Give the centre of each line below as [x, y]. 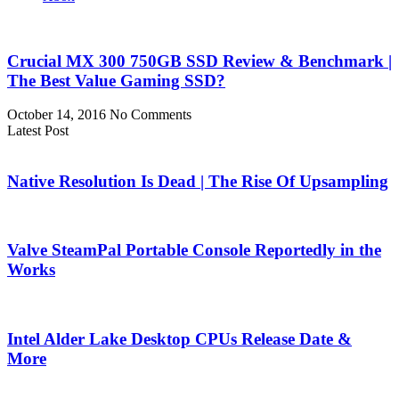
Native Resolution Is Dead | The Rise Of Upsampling [198, 181]
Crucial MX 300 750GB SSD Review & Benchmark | [199, 61]
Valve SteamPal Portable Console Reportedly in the [194, 250]
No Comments [151, 115]
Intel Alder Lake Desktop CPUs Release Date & [179, 338]
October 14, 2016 [58, 115]
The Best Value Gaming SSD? [116, 80]
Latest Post [38, 131]
